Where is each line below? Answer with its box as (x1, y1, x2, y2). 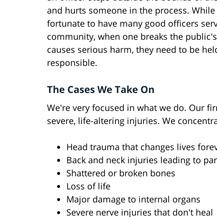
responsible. (47, 57, 97, 69)
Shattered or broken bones (66, 167, 175, 179)
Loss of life (66, 180, 110, 192)
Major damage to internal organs (66, 193, 201, 205)
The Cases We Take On (47, 83, 155, 96)
